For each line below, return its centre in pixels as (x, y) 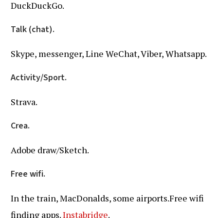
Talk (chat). (33, 29)
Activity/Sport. (39, 78)
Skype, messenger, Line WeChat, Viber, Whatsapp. (109, 54)
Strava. (24, 102)
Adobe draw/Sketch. (50, 150)
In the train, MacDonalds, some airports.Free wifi (108, 198)
